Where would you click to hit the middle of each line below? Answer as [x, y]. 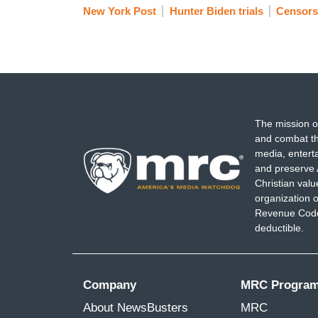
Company [110, 285]
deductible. [279, 227]
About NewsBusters [136, 307]
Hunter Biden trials [216, 11]
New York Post [120, 11]
